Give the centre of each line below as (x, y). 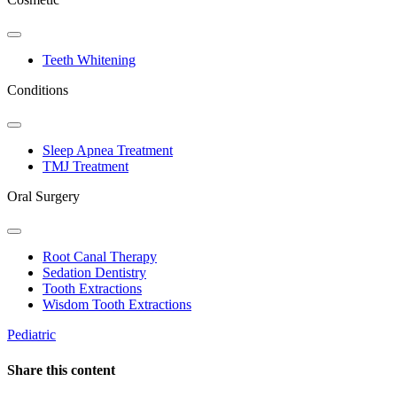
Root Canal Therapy (100, 257)
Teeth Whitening (89, 60)
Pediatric (31, 335)
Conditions (38, 90)
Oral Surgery (43, 197)
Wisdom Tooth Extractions (117, 305)
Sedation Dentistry (94, 273)
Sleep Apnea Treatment (108, 151)
